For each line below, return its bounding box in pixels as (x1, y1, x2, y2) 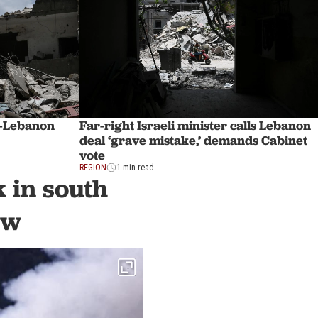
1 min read (116, 163, 154, 173)
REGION (79, 163, 106, 173)
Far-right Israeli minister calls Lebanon (79, 117, 311, 134)
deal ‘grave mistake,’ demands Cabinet (79, 132, 307, 149)
